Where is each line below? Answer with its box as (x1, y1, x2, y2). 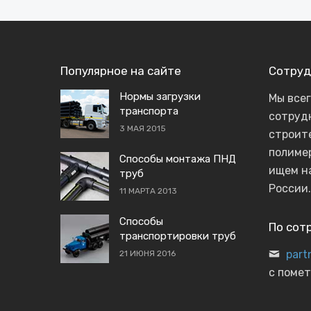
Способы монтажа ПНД (119, 153, 236, 165)
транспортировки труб (119, 230, 236, 242)
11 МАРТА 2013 (119, 186, 177, 196)
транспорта (119, 105, 178, 117)
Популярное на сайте (60, 64, 181, 78)
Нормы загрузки (119, 90, 201, 103)
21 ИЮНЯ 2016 (119, 249, 176, 258)
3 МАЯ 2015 (119, 124, 166, 133)
